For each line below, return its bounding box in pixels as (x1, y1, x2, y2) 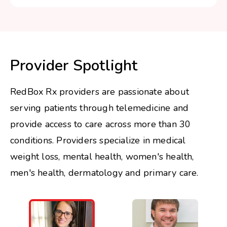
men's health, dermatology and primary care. (10, 167, 199, 179)
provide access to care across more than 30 (10, 118, 191, 131)
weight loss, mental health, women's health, (10, 150, 194, 163)
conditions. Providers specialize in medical (10, 134, 186, 147)
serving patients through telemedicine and (10, 102, 189, 115)
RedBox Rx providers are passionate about (10, 86, 190, 98)
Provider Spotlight (10, 55, 138, 77)
